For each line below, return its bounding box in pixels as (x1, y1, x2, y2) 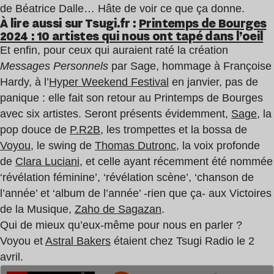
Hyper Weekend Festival (49, 75, 169, 88)
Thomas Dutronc (95, 139, 176, 152)
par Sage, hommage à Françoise (108, 59, 272, 72)
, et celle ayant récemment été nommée (80, 155, 273, 168)
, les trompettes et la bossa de (100, 123, 247, 136)
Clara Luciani (15, 155, 80, 168)
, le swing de (31, 139, 95, 152)
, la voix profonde (176, 139, 260, 152)
